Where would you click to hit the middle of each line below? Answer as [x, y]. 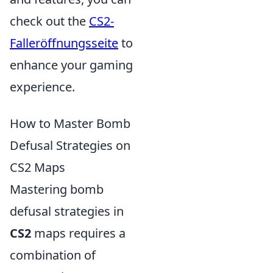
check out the [49, 21]
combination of [53, 255]
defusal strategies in [67, 211]
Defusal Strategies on [70, 146]
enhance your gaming [71, 65]
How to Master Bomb [70, 124]
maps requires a [78, 233]
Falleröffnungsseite [64, 43]
